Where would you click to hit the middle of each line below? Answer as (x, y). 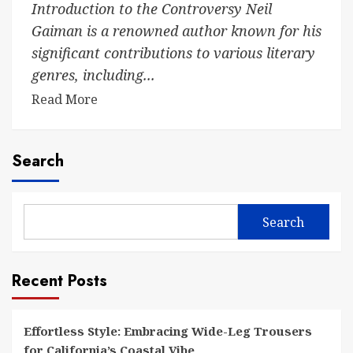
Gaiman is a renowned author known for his (176, 31)
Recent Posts (59, 281)
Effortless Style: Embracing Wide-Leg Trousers (168, 331)
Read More (65, 99)
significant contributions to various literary (173, 53)
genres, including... (93, 75)
